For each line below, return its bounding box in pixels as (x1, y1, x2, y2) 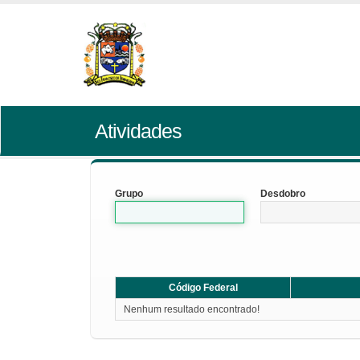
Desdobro (260, 188, 306, 199)
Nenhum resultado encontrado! (124, 304, 260, 315)
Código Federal (168, 282, 238, 293)
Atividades (94, 120, 182, 142)
